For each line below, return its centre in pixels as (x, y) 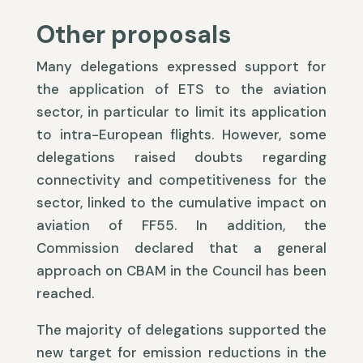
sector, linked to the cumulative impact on (181, 203)
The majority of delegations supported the (181, 330)
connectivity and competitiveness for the (181, 180)
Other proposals (133, 35)
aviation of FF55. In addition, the (181, 226)
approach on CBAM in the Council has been (181, 271)
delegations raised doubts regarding (181, 158)
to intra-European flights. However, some (181, 135)
